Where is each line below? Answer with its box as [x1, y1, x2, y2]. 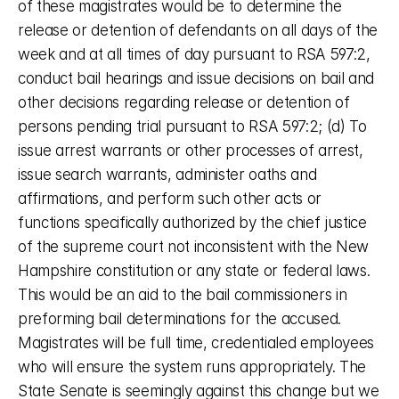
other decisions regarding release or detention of [18, 94, 350, 111]
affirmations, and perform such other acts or [18, 190, 322, 208]
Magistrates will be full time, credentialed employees [18, 334, 374, 352]
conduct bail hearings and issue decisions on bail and [18, 69, 374, 87]
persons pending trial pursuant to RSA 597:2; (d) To [18, 118, 367, 135]
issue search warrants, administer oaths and [18, 166, 317, 183]
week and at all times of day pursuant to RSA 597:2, [18, 45, 370, 63]
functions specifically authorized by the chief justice [18, 214, 367, 232]
